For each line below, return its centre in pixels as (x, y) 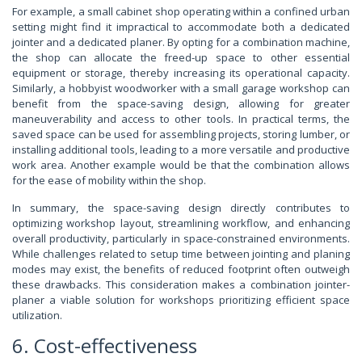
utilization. (37, 316)
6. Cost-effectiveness (105, 346)
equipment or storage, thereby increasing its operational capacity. (181, 73)
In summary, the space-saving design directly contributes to (181, 208)
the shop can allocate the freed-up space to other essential (181, 58)
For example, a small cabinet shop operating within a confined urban (181, 12)
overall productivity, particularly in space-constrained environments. (181, 239)
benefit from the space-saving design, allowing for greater (181, 104)
